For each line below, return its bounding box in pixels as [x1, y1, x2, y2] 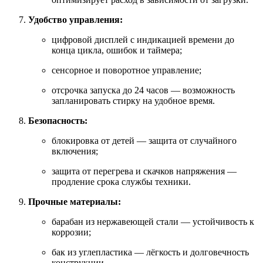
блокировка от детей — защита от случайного [52, 136, 237, 146]
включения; [52, 146, 98, 157]
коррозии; [52, 227, 91, 238]
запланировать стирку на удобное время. [52, 96, 215, 106]
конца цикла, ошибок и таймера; [52, 45, 182, 56]
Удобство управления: [28, 15, 123, 25]
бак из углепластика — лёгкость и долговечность [52, 247, 249, 258]
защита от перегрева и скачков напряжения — [52, 166, 237, 177]
